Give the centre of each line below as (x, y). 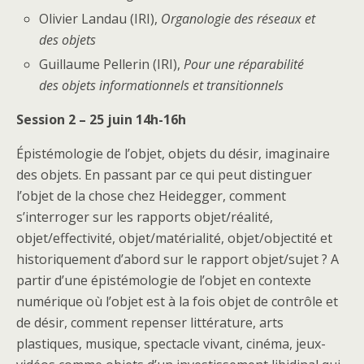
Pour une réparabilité (244, 64)
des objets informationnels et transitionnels (162, 85)
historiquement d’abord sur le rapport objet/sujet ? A (178, 259)
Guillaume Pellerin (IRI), (112, 64)
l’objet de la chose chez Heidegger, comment (151, 195)
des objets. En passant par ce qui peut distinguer (164, 174)
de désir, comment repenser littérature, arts (150, 322)
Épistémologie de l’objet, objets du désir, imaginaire (173, 153)
